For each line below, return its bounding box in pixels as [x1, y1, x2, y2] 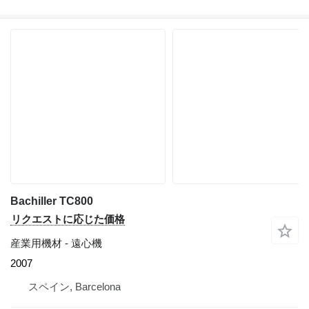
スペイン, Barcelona [28, 281, 121, 293]
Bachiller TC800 [10, 195, 93, 208]
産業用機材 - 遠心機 [10, 237, 102, 250]
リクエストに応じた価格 [11, 213, 125, 226]
